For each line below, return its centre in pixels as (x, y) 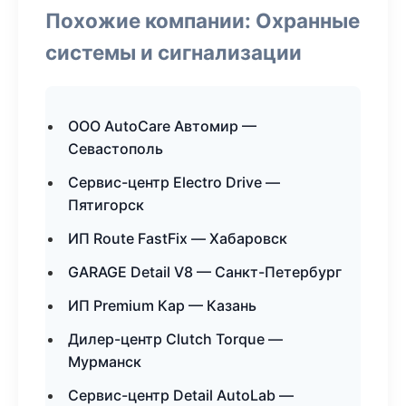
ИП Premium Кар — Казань (162, 305)
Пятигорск (106, 205)
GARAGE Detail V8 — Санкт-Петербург (205, 272)
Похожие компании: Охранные (203, 20)
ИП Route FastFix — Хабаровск (178, 238)
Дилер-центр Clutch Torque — (175, 339)
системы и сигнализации (174, 52)
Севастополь (116, 149)
